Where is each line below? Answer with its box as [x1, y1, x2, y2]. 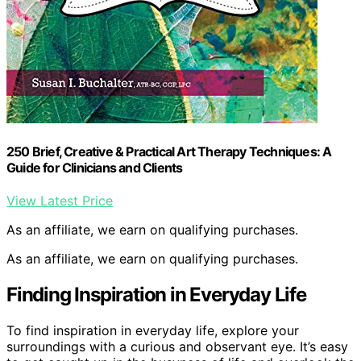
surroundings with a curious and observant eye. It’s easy [6, 338, 348, 355]
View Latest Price [6, 193, 113, 210]
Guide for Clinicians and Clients [6, 159, 183, 176]
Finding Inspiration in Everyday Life [6, 282, 306, 306]
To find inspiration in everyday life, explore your [6, 322, 299, 338]
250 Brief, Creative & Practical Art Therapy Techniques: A [6, 143, 332, 160]
